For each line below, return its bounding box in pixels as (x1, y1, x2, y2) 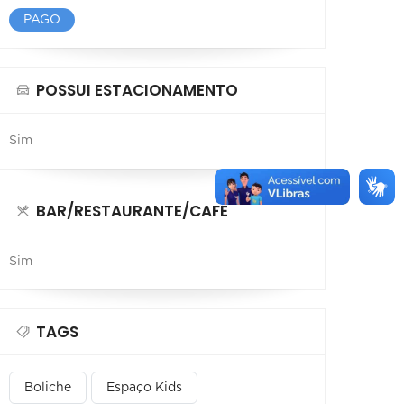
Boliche (24, 381, 71, 394)
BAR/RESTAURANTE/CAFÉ (36, 199, 228, 222)
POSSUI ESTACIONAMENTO (36, 78, 238, 101)
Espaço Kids (106, 381, 182, 394)
